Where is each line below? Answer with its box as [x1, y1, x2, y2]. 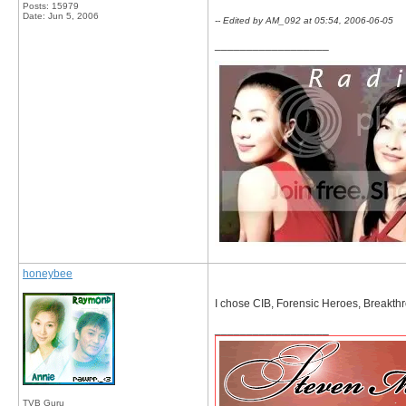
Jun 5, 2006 [48, 11, 99, 21]
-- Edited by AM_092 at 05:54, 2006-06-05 [215, 15, 393, 25]
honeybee [23, 267, 72, 280]
